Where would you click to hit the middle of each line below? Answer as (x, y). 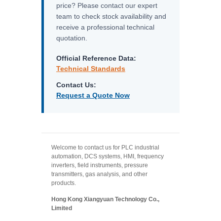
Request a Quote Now (93, 95)
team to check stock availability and (111, 16)
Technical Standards (91, 69)
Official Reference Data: (96, 58)
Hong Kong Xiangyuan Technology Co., (105, 199)
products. (64, 183)
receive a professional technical (105, 27)
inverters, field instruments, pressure (100, 165)
